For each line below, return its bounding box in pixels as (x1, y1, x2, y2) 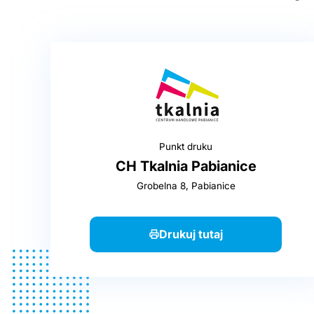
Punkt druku (159, 141, 212, 153)
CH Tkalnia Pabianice (115, 158, 257, 175)
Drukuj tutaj (158, 226, 223, 241)
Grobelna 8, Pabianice (136, 180, 235, 192)
